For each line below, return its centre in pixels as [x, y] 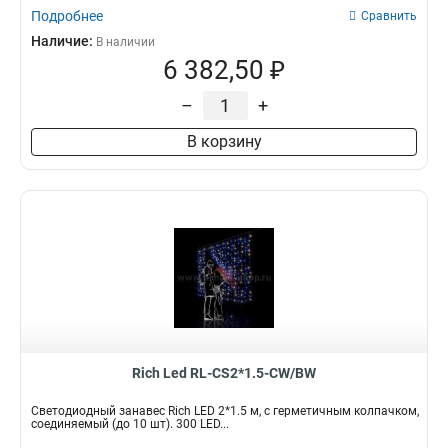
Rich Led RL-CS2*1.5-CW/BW [224, 373]
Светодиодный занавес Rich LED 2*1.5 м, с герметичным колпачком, [225, 411]
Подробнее [67, 16]
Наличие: [63, 41]
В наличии [125, 42]
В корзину [224, 141]
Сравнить [389, 16]
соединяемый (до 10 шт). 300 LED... [130, 424]
